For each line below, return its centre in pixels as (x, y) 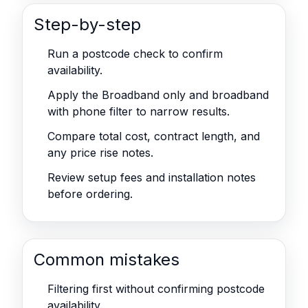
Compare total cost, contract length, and (154, 136)
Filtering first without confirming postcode (156, 289)
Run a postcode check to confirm (135, 54)
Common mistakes (107, 260)
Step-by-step (87, 24)
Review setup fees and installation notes (152, 177)
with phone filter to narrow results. (139, 111)
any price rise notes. (100, 153)
